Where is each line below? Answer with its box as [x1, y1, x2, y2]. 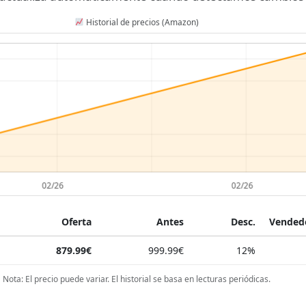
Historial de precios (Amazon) [83, 16, 199, 28]
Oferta [61, 214, 92, 228]
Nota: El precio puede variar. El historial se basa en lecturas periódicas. [3, 273, 270, 285]
